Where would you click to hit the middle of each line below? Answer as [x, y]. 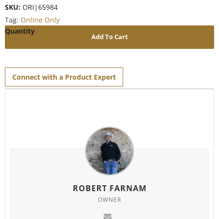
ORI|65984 [40, 7]
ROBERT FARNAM [109, 188]
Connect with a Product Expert [64, 77]
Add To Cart [109, 37]
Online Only [40, 20]
